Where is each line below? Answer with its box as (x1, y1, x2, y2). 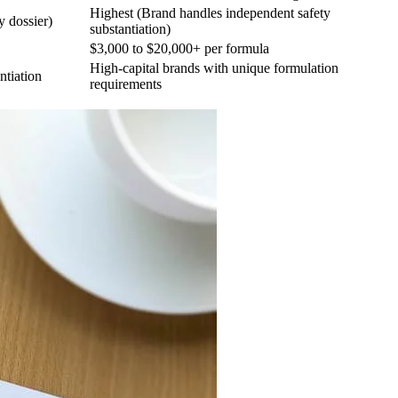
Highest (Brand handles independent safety (90, 4, 330, 20)
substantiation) (90, 20, 171, 36)
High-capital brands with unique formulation (90, 60, 338, 76)
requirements (90, 76, 162, 92)
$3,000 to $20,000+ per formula (90, 40, 269, 56)
